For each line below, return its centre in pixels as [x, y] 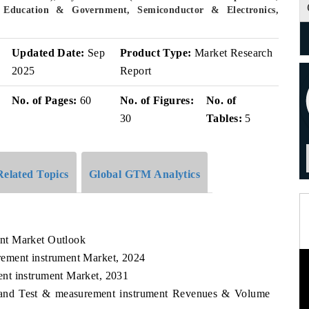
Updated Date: [48, 53]
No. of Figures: [157, 100]
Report [136, 71]
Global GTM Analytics [144, 174]
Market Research [232, 53]
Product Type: [156, 53]
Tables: [224, 118]
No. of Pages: [44, 100]
